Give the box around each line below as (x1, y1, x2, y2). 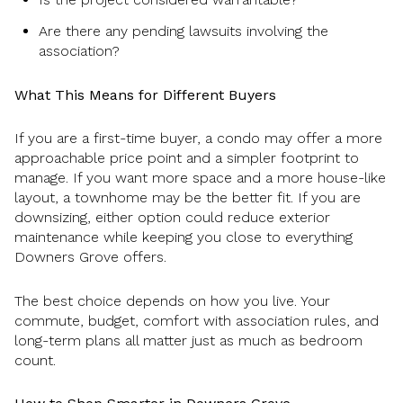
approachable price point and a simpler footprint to (14, 149, 359, 167)
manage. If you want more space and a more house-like (14, 169, 386, 187)
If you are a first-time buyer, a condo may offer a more (14, 130, 382, 148)
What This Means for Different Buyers (14, 85, 276, 103)
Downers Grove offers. (14, 248, 166, 266)
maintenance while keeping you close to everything (14, 228, 353, 246)
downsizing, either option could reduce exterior (14, 209, 330, 227)
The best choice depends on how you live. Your (14, 291, 330, 309)
